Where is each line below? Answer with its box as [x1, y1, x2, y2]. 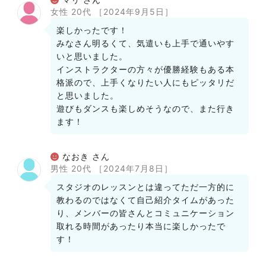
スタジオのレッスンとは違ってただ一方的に [56, 182, 235, 192]
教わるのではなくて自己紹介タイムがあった [56, 195, 235, 205]
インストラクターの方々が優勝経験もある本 [56, 64, 235, 74]
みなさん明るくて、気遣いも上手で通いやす [56, 38, 235, 48]
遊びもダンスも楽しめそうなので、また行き [56, 103, 235, 113]
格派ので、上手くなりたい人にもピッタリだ [56, 77, 235, 87]
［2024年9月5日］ [94, 7, 173, 17]
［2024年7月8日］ [94, 163, 173, 173]
